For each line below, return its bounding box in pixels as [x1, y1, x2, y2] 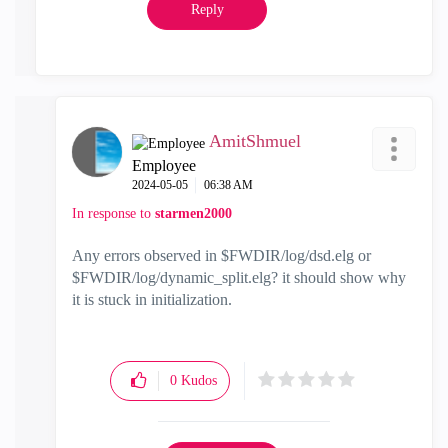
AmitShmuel [209, 130, 301, 151]
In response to [72, 205, 155, 221]
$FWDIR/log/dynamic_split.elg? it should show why [72, 268, 406, 286]
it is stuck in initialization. [72, 290, 232, 308]
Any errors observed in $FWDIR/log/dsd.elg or [72, 246, 371, 264]
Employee [132, 156, 196, 174]
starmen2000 [155, 205, 232, 221]
